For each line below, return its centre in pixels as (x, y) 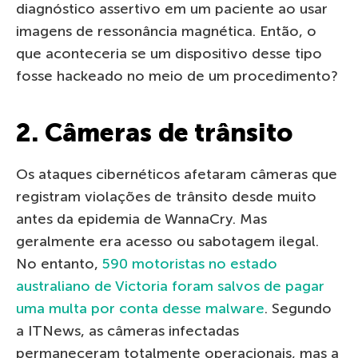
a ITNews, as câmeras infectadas (127, 331)
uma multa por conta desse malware (140, 309)
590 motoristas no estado (190, 264)
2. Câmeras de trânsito (155, 133)
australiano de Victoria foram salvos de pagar (170, 286)
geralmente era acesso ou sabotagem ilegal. (167, 242)
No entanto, (59, 264)
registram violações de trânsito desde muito (166, 197)
